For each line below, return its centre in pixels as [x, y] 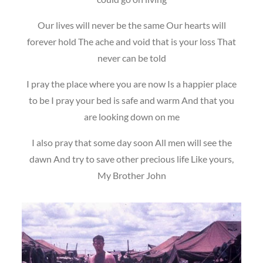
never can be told [131, 58]
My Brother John [131, 175]
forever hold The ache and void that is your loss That [131, 41]
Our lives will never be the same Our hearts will [131, 25]
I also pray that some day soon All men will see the [131, 142]
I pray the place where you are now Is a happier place [131, 84]
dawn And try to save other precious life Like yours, [131, 159]
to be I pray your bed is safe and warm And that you [131, 100]
